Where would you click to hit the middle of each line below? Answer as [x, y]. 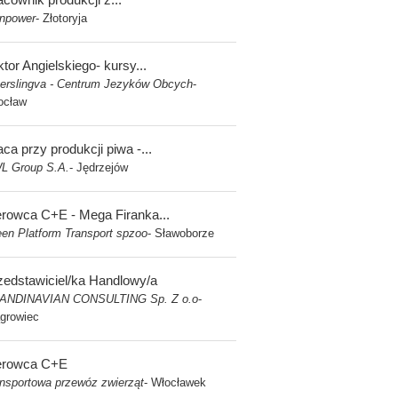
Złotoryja [65, 18]
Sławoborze [184, 233]
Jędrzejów [102, 167]
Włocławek [179, 382]
